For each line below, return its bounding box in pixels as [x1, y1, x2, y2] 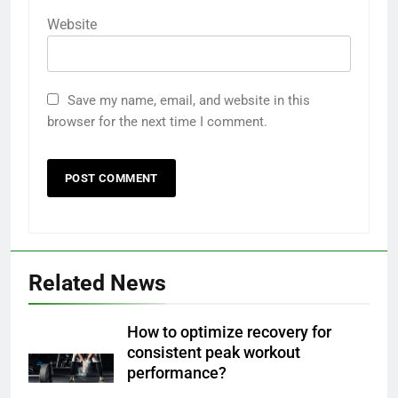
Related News [28, 269, 166, 296]
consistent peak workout [127, 343, 300, 362]
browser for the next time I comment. [47, 113, 267, 130]
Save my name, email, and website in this [68, 92, 310, 108]
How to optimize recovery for [127, 322, 331, 341]
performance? [127, 363, 227, 382]
